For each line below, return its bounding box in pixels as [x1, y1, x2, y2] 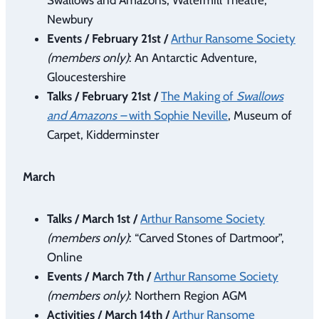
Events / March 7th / [47, 268, 151, 283]
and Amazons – [47, 108, 126, 122]
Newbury [47, 11, 93, 26]
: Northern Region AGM [129, 288, 247, 303]
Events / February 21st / [47, 31, 171, 46]
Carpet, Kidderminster [47, 127, 159, 142]
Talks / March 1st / [47, 211, 137, 226]
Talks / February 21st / [47, 88, 158, 103]
